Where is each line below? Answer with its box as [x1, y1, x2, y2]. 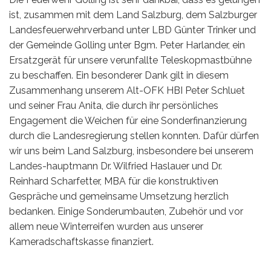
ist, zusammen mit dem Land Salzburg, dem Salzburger [9, 8, 257, 21]
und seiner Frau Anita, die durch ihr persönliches [9, 99, 218, 111]
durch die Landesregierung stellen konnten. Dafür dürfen [9, 129, 259, 142]
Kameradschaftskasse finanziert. [9, 235, 154, 247]
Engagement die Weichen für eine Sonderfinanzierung [9, 114, 247, 126]
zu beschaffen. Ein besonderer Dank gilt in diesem [9, 69, 229, 81]
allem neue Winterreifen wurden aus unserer [9, 220, 203, 232]
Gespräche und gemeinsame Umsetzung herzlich [9, 190, 229, 202]
